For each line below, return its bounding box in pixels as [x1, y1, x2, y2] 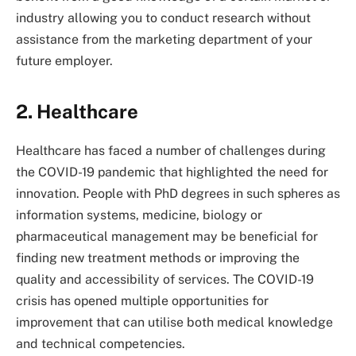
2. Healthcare [16, 99, 138, 122]
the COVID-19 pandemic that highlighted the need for [16, 164, 328, 180]
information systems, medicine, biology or [16, 207, 262, 222]
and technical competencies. [16, 335, 185, 351]
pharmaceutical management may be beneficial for [16, 228, 318, 244]
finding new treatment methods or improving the [16, 250, 300, 265]
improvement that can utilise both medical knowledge [16, 314, 333, 330]
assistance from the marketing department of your [16, 32, 312, 48]
